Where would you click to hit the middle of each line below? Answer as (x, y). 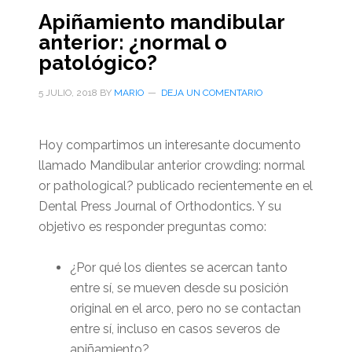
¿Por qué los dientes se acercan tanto (178, 268)
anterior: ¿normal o (132, 42)
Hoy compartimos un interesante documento (169, 145)
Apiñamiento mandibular (161, 22)
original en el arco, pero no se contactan (185, 308)
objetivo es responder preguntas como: (152, 227)
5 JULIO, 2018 (68, 93)
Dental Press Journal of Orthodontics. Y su (159, 206)
